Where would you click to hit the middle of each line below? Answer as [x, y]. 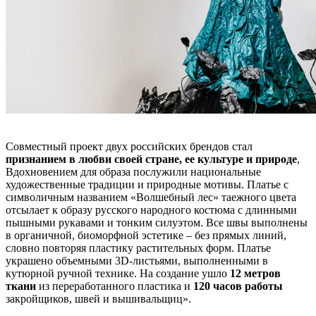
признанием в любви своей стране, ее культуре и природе [151, 159]
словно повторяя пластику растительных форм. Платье [138, 248]
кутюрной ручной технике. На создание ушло [118, 274]
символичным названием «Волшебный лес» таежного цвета [151, 197]
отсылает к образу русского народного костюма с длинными [151, 210]
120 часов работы [238, 286]
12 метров [255, 274]
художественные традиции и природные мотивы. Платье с [147, 185]
